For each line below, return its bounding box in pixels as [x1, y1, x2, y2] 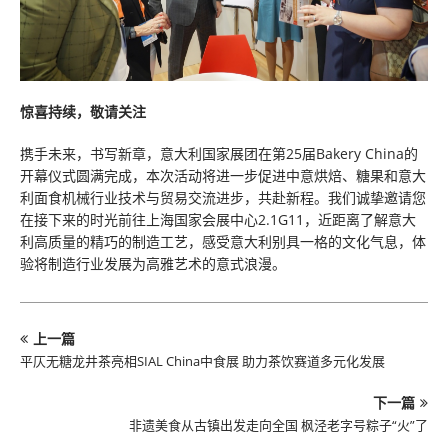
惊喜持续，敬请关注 [20, 102, 146, 121]
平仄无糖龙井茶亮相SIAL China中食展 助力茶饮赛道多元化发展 [20, 352, 385, 370]
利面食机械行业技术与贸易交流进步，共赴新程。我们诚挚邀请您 [20, 188, 426, 207]
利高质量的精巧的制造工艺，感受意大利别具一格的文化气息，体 [20, 232, 426, 251]
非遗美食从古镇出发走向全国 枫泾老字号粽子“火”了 [129, 416, 428, 434]
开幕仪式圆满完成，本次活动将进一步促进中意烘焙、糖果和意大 [20, 166, 426, 185]
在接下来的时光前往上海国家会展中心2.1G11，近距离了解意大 [20, 210, 416, 229]
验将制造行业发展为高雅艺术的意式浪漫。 [20, 254, 286, 273]
